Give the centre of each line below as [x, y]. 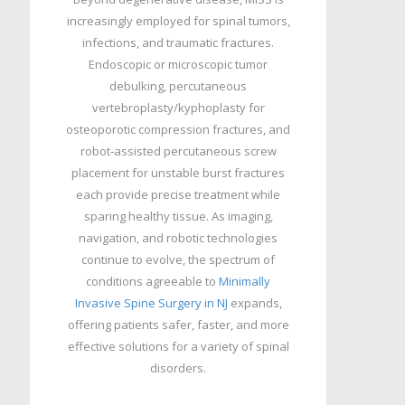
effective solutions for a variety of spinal [178, 346]
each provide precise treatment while [179, 194]
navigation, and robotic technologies [179, 238]
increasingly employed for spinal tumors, [178, 21]
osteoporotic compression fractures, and [179, 129]
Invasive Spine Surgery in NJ [151, 303]
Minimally [245, 281]
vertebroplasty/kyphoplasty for [178, 108]
